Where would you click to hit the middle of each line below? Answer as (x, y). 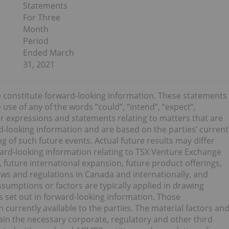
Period (36, 41)
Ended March (48, 53)
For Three (41, 17)
